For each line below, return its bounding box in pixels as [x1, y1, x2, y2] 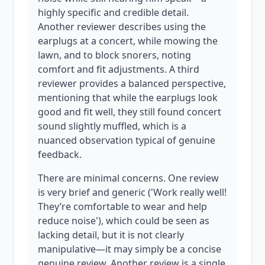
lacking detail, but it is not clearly [38, 228, 184, 241]
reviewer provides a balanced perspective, [38, 77, 226, 90]
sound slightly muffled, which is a [38, 119, 186, 132]
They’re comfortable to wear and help [38, 200, 207, 213]
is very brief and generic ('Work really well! [38, 186, 227, 199]
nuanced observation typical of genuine [38, 134, 215, 147]
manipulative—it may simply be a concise [38, 243, 221, 256]
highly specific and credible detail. [38, 6, 189, 19]
